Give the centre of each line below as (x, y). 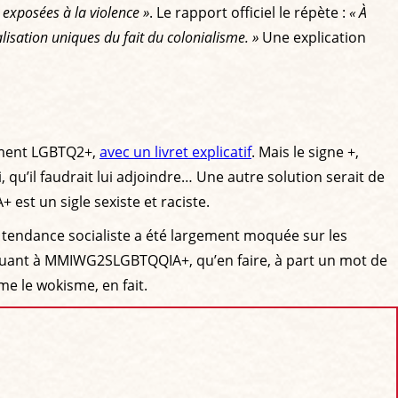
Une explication (312, 37)
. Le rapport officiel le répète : (249, 12)
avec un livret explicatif (175, 151)
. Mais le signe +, (305, 151)
